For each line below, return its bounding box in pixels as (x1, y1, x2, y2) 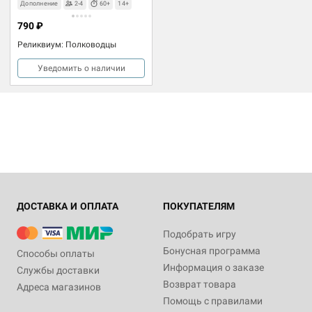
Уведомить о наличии (37, 63, 125, 73)
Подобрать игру (163, 228, 236, 240)
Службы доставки (17, 264, 100, 276)
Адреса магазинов (17, 281, 101, 292)
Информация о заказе (163, 261, 264, 273)
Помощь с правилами (163, 295, 263, 306)
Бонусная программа (163, 244, 260, 256)
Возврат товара (163, 278, 236, 290)
